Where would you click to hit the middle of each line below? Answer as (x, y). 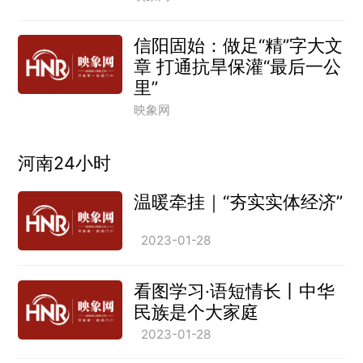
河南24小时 (65, 163)
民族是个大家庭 (196, 312)
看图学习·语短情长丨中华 (234, 290)
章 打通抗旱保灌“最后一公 (237, 67)
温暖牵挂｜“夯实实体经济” (238, 202)
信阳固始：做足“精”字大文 (238, 46)
